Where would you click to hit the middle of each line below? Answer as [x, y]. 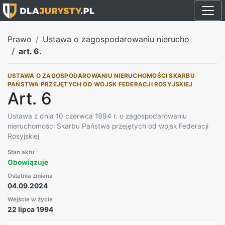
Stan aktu [21, 152]
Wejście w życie [30, 199]
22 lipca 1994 [30, 209]
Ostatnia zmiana [30, 176]
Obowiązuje [28, 162]
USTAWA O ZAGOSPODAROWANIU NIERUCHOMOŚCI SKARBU [101, 76]
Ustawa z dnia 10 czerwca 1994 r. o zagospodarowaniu [97, 116]
